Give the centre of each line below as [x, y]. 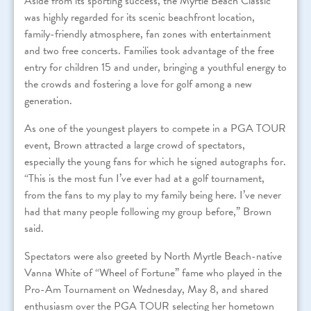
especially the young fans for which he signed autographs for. [155, 161]
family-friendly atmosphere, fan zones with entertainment [148, 34]
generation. [48, 100]
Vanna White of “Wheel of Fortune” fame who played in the [153, 272]
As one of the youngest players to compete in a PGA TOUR [155, 128]
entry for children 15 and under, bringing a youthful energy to [155, 67]
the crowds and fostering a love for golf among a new [138, 84]
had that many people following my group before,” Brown [148, 211]
